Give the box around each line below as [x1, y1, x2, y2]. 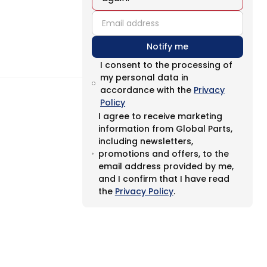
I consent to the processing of [100, 59, 233, 71]
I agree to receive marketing [98, 110, 222, 122]
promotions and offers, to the [98, 148, 229, 160]
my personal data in [100, 72, 189, 83]
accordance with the [100, 84, 194, 96]
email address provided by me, [98, 160, 234, 172]
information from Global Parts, [98, 123, 232, 135]
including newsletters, [98, 135, 193, 147]
